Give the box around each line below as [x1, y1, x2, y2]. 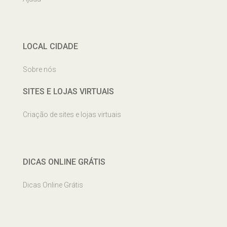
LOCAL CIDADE [23, 42, 78, 52]
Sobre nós [23, 65, 56, 74]
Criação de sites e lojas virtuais [23, 110, 121, 119]
